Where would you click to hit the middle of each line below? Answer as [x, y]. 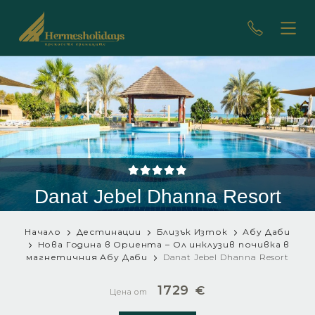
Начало [43, 232]
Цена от [130, 292]
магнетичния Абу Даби [87, 257]
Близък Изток [192, 232]
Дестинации [109, 232]
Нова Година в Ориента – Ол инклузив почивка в [164, 244]
